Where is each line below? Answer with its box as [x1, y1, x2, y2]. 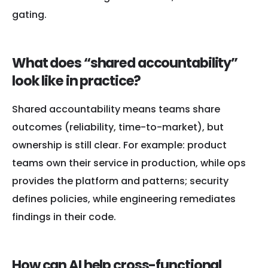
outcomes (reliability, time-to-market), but [12, 120, 224, 135]
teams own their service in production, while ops [12, 156, 246, 170]
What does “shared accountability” [12, 53, 238, 72]
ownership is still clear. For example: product [12, 138, 227, 153]
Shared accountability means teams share [12, 102, 220, 117]
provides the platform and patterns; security [12, 174, 229, 188]
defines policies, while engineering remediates [12, 192, 236, 206]
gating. [12, 7, 47, 22]
